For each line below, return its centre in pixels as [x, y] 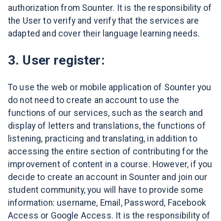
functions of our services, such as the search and [106, 113]
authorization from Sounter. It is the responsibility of [110, 8]
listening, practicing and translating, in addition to [103, 138]
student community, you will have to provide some [106, 190]
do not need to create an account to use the [94, 100]
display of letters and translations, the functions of [107, 126]
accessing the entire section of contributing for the [108, 151]
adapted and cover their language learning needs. [104, 33]
